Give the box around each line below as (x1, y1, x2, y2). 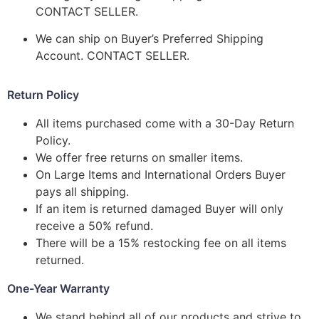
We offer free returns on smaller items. (36, 150, 243, 164)
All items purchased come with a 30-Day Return (36, 115, 294, 130)
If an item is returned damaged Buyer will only (36, 201, 283, 216)
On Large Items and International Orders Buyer (36, 167, 286, 182)
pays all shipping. (36, 184, 129, 199)
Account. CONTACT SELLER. (36, 48, 189, 63)
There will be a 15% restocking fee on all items (36, 235, 286, 250)
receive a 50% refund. (36, 218, 153, 233)
